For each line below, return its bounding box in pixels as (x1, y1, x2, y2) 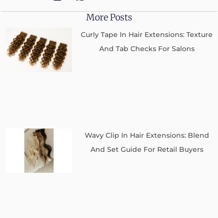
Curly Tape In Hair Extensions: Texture (81, 30, 213, 39)
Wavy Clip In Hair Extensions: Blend (84, 130, 209, 140)
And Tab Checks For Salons (99, 44, 195, 54)
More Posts (86, 12, 132, 23)
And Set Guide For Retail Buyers (90, 145, 203, 154)
